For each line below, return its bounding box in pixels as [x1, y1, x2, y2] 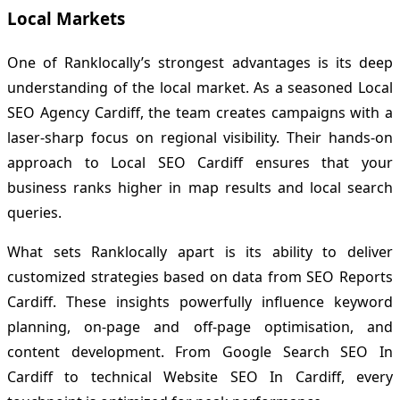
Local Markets [7, 7, 125, 29]
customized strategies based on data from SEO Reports [7, 266, 393, 287]
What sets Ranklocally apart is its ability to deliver [7, 241, 393, 262]
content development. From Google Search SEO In [7, 341, 393, 362]
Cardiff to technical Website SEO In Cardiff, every [7, 366, 393, 387]
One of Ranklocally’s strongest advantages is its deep [7, 52, 393, 72]
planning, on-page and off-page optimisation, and [7, 316, 393, 337]
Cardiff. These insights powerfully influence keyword [7, 291, 393, 312]
